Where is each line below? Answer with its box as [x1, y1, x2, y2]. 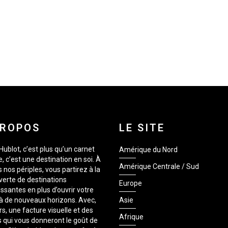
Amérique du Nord [119, 146, 178, 154]
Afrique [119, 213, 144, 221]
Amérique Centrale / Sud [119, 162, 199, 170]
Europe [119, 179, 142, 187]
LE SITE [119, 122, 165, 134]
